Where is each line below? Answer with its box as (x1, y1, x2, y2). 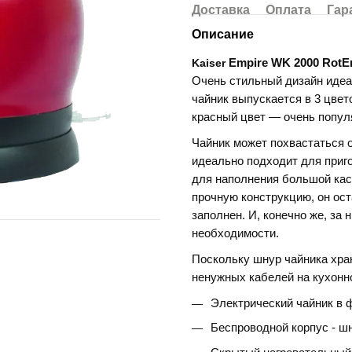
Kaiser (192, 57, 229, 69)
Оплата (266, 3, 311, 16)
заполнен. (192, 209, 248, 222)
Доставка (192, 3, 250, 16)
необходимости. (192, 227, 279, 240)
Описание (192, 27, 254, 41)
